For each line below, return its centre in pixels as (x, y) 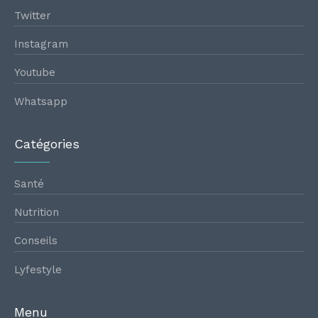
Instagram (41, 44)
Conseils (36, 241)
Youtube (35, 73)
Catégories (47, 143)
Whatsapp (41, 101)
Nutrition (37, 213)
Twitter (33, 16)
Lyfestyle (38, 269)
